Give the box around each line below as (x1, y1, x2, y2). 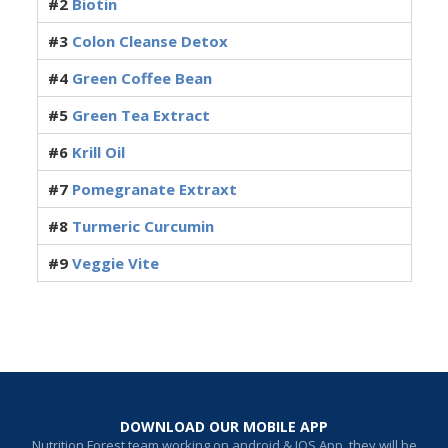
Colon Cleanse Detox (71, 31, 228, 51)
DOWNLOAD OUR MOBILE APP (120, 417, 328, 436)
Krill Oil (71, 142, 125, 162)
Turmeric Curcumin (71, 216, 214, 236)
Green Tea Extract (71, 105, 210, 125)
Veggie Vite (71, 253, 159, 273)
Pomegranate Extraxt (71, 179, 237, 199)
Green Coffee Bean (71, 68, 212, 88)
